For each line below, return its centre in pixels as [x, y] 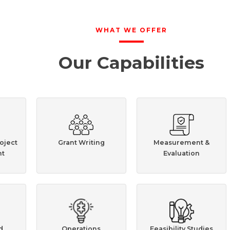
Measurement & [182, 142]
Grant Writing [81, 142]
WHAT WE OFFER [131, 30]
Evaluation [182, 153]
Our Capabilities [131, 62]
